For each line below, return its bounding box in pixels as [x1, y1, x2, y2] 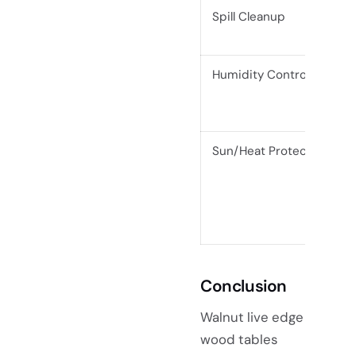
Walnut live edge [200, 308, 304, 326]
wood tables [200, 330, 277, 348]
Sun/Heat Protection [212, 142, 330, 159]
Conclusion [200, 274, 287, 296]
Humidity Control [212, 66, 310, 83]
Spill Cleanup [212, 8, 286, 25]
